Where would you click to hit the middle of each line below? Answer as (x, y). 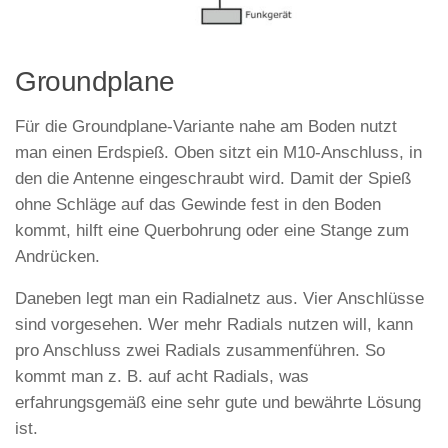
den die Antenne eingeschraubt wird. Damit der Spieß (213, 178)
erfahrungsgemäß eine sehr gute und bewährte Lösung (218, 403)
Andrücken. (57, 256)
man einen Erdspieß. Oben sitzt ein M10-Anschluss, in (218, 152)
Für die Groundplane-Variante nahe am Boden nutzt (206, 126)
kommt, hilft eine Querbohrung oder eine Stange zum (212, 230)
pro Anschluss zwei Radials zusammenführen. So (200, 351)
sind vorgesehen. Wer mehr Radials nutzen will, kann (214, 325)
